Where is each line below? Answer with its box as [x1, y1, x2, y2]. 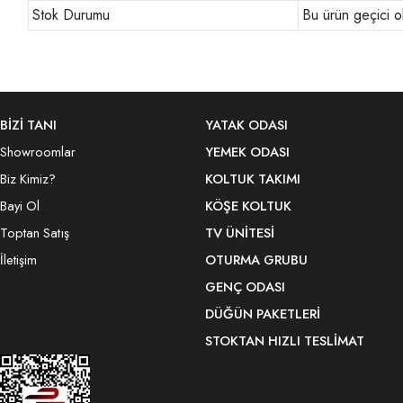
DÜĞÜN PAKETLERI [205, 303, 320, 324]
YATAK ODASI [205, 114, 288, 135]
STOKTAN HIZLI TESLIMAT [205, 330, 364, 351]
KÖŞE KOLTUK [205, 195, 291, 216]
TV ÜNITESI [205, 222, 274, 243]
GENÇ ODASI [205, 276, 285, 297]
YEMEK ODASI [205, 141, 290, 162]
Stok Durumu [32, 4, 111, 26]
